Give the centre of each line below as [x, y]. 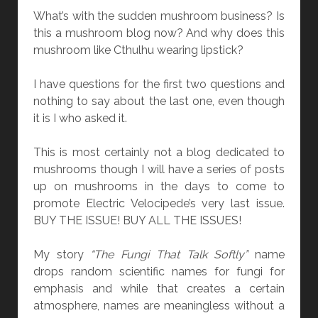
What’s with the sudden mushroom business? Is [159, 16]
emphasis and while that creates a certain [159, 289]
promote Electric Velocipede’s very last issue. [159, 204]
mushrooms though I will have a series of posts [159, 170]
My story [62, 255]
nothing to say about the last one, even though [159, 102]
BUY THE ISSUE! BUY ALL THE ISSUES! [137, 221]
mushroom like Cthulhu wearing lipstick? [138, 50]
